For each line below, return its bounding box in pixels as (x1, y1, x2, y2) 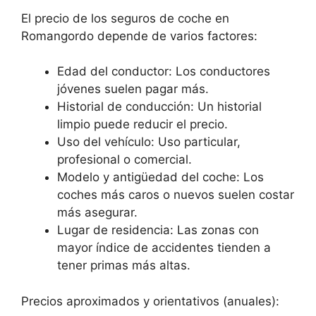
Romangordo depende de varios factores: (21, 28, 257, 43)
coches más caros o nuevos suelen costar (57, 188, 294, 202)
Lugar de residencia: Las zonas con (57, 223, 259, 238)
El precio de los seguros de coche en (21, 11, 229, 25)
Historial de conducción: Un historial (57, 99, 262, 114)
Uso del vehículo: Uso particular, (57, 135, 241, 150)
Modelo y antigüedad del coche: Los (57, 170, 264, 185)
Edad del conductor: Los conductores (57, 64, 270, 79)
